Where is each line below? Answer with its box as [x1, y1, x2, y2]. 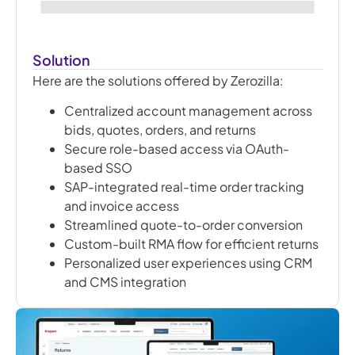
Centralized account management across [64, 102, 312, 120]
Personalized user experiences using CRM [64, 254, 312, 272]
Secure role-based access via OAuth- [64, 140, 289, 158]
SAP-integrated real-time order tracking [64, 178, 304, 196]
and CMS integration [64, 273, 186, 291]
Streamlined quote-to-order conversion [64, 216, 303, 234]
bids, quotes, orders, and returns [64, 121, 256, 139]
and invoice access [64, 197, 179, 215]
